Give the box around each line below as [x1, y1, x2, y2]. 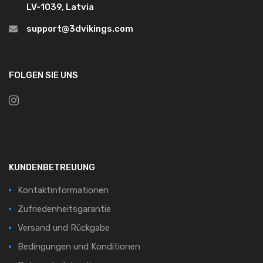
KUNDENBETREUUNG [9, 162, 95, 173]
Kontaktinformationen [18, 185, 109, 196]
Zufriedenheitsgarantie [18, 204, 111, 215]
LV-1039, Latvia [26, 2, 94, 13]
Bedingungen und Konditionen [18, 241, 140, 252]
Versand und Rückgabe [18, 222, 110, 234]
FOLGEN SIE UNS [9, 70, 78, 81]
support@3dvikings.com [26, 23, 133, 35]
